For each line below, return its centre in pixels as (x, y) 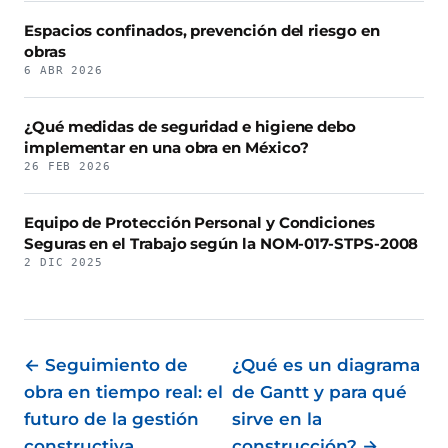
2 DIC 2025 (63, 262)
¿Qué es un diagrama (325, 364)
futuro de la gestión (111, 418)
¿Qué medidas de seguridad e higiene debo (190, 126)
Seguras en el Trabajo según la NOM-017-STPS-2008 (221, 243)
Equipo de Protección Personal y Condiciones (199, 222)
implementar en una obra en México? (166, 147)
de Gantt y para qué (319, 391)
